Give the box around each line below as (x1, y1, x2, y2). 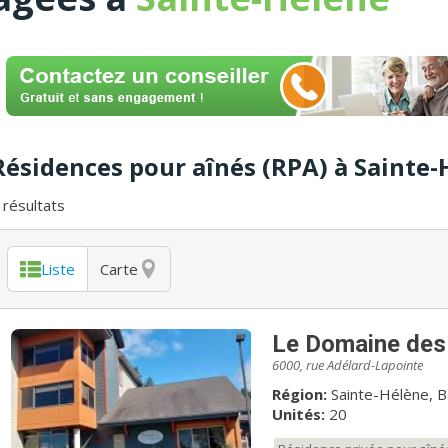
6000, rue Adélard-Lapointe (271, 355, 423, 374)
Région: (271, 383, 327, 404)
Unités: (271, 403, 325, 424)
